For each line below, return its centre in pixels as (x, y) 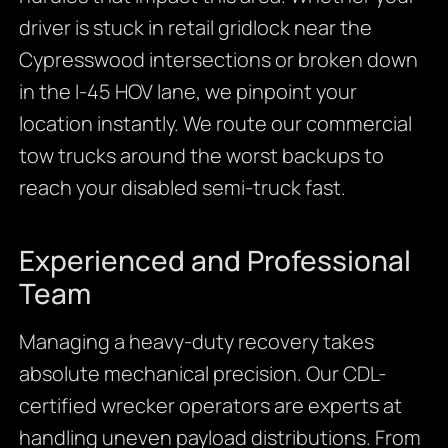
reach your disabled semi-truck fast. (182, 188)
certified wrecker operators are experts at (210, 406)
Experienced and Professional (214, 260)
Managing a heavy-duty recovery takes (196, 342)
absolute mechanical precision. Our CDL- (202, 374)
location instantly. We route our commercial (215, 124)
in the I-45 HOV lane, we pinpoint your (187, 92)
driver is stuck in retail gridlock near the (195, 28)
